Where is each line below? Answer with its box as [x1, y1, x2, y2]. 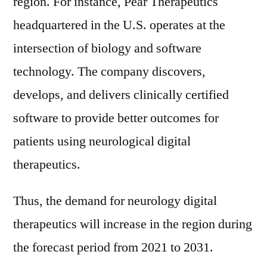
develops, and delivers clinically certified [13, 86, 229, 103]
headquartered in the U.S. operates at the [13, 17, 225, 33]
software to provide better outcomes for [13, 110, 219, 126]
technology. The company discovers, [13, 63, 206, 80]
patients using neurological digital [13, 133, 191, 150]
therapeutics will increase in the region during [13, 216, 252, 232]
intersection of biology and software [13, 40, 201, 57]
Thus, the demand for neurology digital [13, 193, 217, 209]
